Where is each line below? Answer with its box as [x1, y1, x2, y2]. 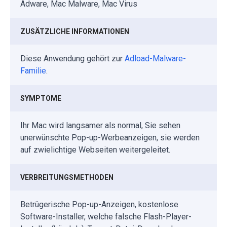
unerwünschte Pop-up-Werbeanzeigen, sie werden [20, 132, 200, 142]
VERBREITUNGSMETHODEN [20, 173, 113, 181]
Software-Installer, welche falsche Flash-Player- [20, 211, 192, 221]
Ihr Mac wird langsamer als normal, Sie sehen [20, 120, 180, 130]
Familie [20, 65, 46, 75]
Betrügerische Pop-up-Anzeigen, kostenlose [20, 199, 178, 209]
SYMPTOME [20, 94, 61, 102]
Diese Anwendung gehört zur [20, 53, 125, 63]
